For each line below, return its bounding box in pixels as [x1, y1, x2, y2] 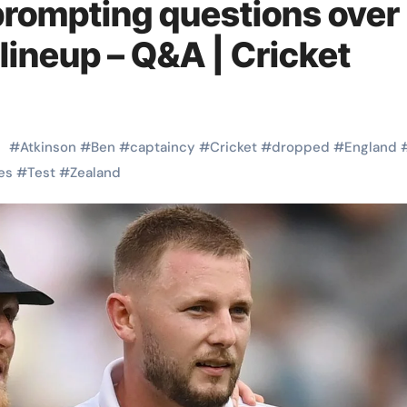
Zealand [70, 164, 121, 182]
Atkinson [20, 138, 76, 156]
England [344, 138, 397, 156]
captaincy [130, 138, 195, 156]
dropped [272, 138, 330, 156]
